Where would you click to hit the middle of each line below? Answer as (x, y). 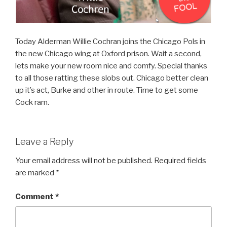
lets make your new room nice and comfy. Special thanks (111, 66)
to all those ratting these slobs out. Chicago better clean (112, 78)
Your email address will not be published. (84, 161)
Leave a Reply (44, 141)
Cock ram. (32, 103)
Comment (35, 196)
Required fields (180, 161)
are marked (35, 173)
